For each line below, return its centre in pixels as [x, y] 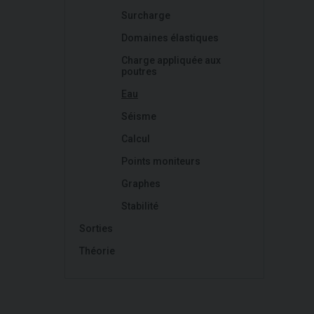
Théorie [97, 251]
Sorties [96, 228]
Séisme [139, 116]
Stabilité [140, 206]
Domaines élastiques [170, 38]
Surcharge [146, 15]
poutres [139, 71]
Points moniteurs [161, 161]
